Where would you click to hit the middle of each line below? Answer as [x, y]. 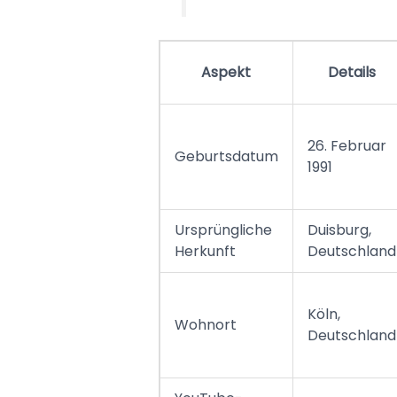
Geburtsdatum [226, 157]
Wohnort [205, 325]
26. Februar [346, 146]
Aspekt [226, 73]
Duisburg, [339, 230]
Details [351, 73]
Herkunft [205, 252]
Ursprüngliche [223, 230]
